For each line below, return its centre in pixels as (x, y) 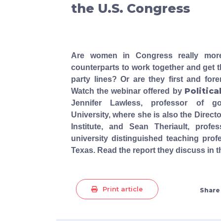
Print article (123, 189)
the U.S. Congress (130, 8)
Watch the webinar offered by (128, 91)
